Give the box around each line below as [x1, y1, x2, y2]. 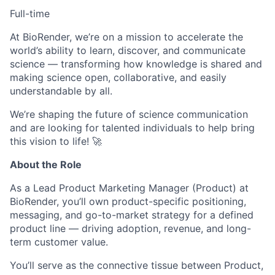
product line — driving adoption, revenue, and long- [10, 222, 251, 235]
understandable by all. [10, 85, 112, 98]
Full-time [10, 7, 50, 20]
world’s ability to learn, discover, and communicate [10, 44, 246, 57]
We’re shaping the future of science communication [10, 108, 248, 121]
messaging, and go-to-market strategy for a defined [10, 209, 254, 222]
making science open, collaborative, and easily [10, 71, 227, 84]
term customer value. [10, 236, 108, 249]
